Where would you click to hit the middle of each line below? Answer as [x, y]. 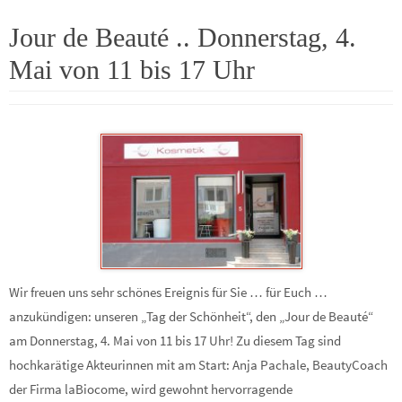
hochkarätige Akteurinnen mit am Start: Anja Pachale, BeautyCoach [198, 365]
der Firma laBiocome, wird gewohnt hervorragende [151, 389]
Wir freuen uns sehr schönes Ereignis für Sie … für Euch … [168, 293]
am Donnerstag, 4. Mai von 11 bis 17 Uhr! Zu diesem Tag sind [175, 341]
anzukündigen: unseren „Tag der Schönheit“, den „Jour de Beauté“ [191, 317]
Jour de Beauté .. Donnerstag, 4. [183, 37]
